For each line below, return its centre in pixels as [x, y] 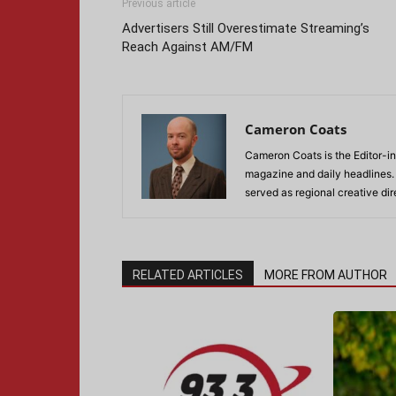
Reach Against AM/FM [187, 47]
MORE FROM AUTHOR [326, 275]
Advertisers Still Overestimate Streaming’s [246, 28]
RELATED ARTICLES [188, 275]
